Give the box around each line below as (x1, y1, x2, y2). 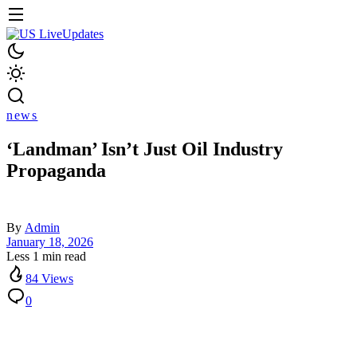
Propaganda (6, 160, 106, 182)
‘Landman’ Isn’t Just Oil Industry (6, 139, 283, 160)
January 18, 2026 (6, 235, 93, 249)
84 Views (25, 272, 73, 286)
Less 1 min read (6, 249, 86, 264)
